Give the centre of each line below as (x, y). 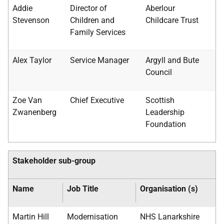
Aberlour (160, 8)
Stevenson (31, 20)
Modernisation (92, 217)
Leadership (165, 112)
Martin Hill (31, 217)
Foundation (166, 124)
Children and (92, 20)
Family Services (98, 32)
